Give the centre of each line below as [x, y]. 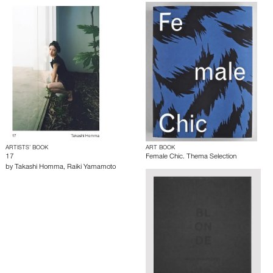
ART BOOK [160, 148]
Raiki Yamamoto [91, 168]
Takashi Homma [39, 168]
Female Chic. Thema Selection [191, 158]
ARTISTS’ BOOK [27, 148]
